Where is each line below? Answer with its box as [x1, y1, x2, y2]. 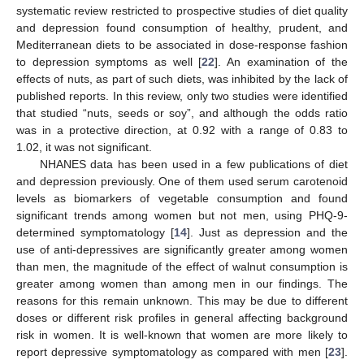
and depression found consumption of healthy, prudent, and [16, 21, 348, 35]
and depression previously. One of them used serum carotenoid [16, 175, 348, 188]
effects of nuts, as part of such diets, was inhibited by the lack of [16, 72, 348, 86]
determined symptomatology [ [16, 226, 174, 240]
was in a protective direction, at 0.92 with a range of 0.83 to [16, 123, 348, 137]
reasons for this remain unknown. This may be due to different [16, 294, 348, 308]
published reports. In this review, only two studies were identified [16, 89, 348, 103]
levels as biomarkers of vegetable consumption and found [16, 192, 348, 206]
